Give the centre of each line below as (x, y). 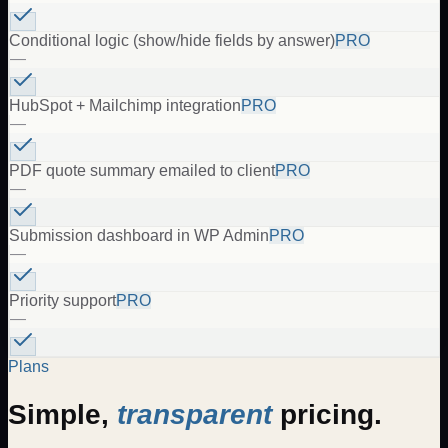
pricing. (327, 414)
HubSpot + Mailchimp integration (125, 105)
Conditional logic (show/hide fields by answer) (172, 40)
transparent (194, 414)
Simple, (62, 414)
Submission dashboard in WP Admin (139, 235)
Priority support (62, 300)
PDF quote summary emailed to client (142, 170)
